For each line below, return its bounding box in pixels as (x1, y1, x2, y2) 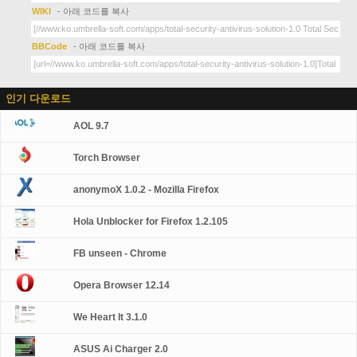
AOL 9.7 (73, 120, 110, 131)
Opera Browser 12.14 (73, 280, 171, 291)
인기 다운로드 (6, 92, 71, 104)
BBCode (32, 41, 70, 51)
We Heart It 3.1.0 (73, 312, 148, 323)
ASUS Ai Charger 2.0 (73, 343, 169, 355)
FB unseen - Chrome (73, 248, 167, 259)
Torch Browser (73, 152, 141, 163)
